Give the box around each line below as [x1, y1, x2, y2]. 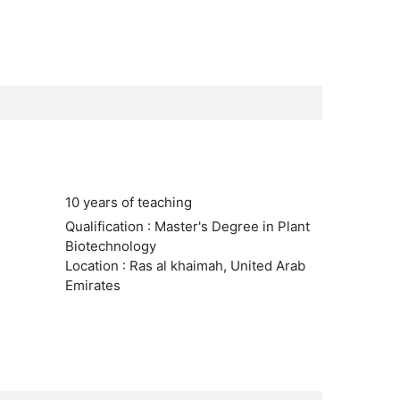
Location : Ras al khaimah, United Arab [64, 257, 305, 274]
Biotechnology [64, 237, 156, 254]
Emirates [64, 277, 121, 294]
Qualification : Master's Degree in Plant [64, 218, 310, 235]
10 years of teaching [64, 194, 192, 211]
